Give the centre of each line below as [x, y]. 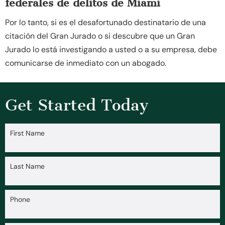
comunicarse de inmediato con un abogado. [86, 63]
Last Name [27, 166]
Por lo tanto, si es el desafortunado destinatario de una [105, 22]
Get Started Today [77, 105]
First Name [27, 133]
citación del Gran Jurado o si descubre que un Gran [100, 36]
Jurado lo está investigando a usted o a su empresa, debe [111, 49]
